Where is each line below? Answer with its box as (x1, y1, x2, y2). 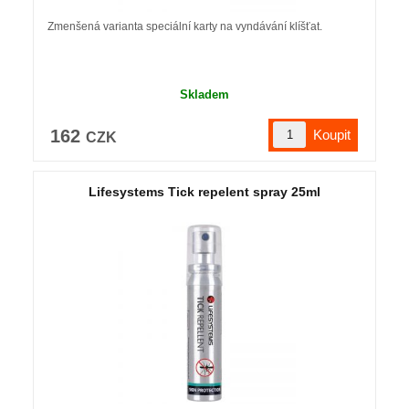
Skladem (179, 87, 229, 101)
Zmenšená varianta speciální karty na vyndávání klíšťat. (47, 19, 322, 33)
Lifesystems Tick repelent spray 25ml (88, 184, 320, 199)
